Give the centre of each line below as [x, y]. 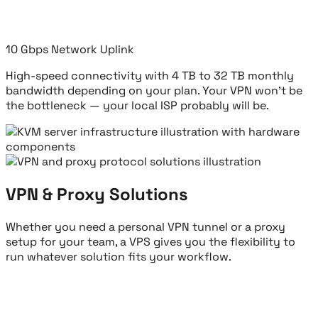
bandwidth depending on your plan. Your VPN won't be [154, 91]
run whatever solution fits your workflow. [119, 257]
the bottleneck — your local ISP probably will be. [137, 106]
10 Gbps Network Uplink [70, 50]
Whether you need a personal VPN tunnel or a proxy [146, 227]
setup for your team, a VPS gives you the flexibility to [150, 242]
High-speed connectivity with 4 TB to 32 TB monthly [150, 76]
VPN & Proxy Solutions [97, 194]
